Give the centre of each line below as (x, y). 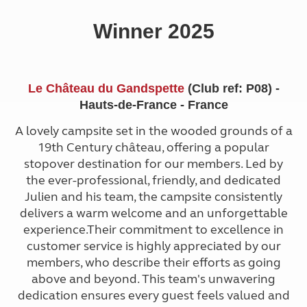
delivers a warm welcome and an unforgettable (153, 213)
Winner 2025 (153, 32)
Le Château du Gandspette (106, 89)
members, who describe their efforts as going (153, 263)
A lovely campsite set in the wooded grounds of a (153, 131)
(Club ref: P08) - (232, 89)
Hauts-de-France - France (153, 105)
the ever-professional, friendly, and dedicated (153, 181)
